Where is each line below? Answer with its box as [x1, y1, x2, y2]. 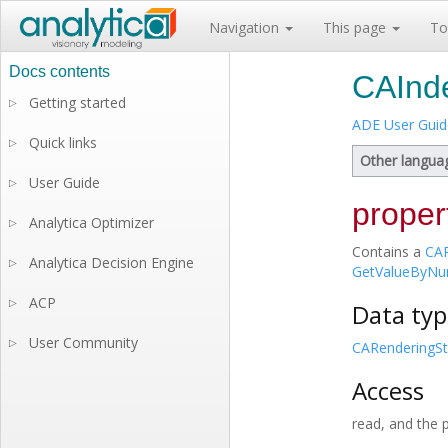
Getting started [29, 93, 126, 112]
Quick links [29, 133, 97, 152]
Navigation [209, 18, 283, 37]
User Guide [29, 173, 100, 192]
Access [352, 374, 424, 407]
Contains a [352, 242, 425, 261]
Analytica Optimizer [29, 213, 154, 232]
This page [323, 18, 390, 37]
